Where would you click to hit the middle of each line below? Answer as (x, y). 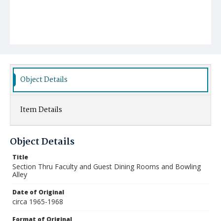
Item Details (41, 110)
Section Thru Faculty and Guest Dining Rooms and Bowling (107, 166)
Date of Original (38, 192)
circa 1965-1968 (38, 202)
